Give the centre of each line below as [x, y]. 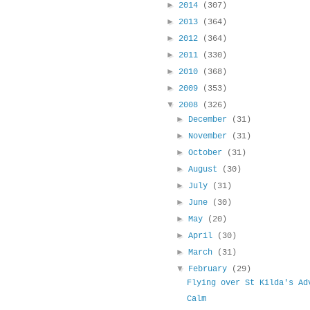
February [210, 270]
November [210, 137]
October [208, 153]
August [206, 170]
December [210, 120]
